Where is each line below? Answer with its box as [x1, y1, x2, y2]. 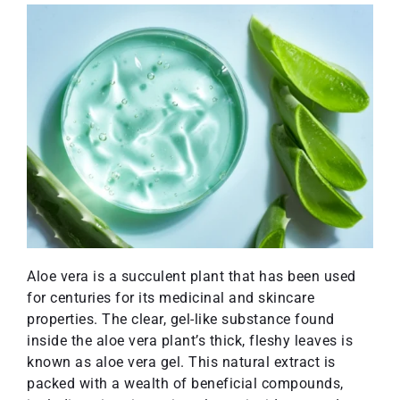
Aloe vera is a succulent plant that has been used [27, 267, 356, 285]
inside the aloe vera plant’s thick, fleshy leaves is [27, 331, 353, 349]
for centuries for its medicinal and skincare [27, 288, 314, 306]
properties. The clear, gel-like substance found [27, 310, 335, 328]
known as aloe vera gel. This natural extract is [27, 353, 336, 371]
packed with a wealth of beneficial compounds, [27, 374, 344, 392]
